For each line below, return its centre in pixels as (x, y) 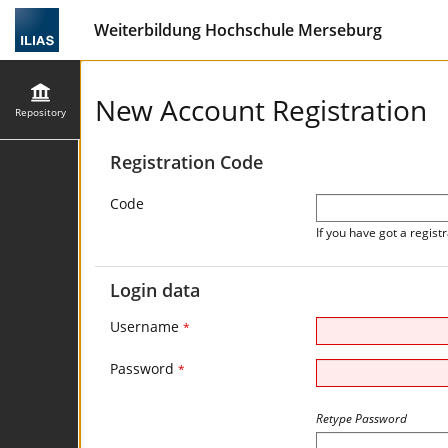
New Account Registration (261, 110)
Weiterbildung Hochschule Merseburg (238, 30)
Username (146, 326)
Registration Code (186, 162)
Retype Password (361, 418)
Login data (155, 290)
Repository (40, 111)
